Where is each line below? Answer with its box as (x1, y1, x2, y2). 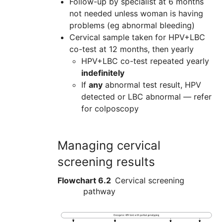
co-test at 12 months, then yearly (69, 44, 194, 55)
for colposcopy (81, 104, 139, 114)
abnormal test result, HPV (103, 80, 201, 90)
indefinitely (81, 68, 124, 78)
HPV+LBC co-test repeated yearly (81, 56, 209, 66)
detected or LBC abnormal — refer (81, 92, 212, 102)
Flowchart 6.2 (57, 175, 111, 186)
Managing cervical (57, 138, 161, 153)
